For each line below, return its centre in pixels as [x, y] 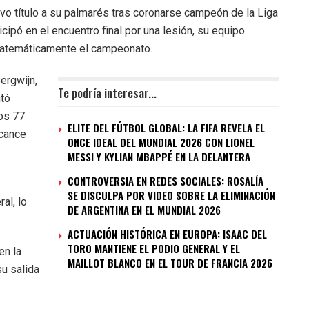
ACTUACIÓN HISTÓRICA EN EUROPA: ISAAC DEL [167, 234]
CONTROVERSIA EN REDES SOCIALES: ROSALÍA [166, 181]
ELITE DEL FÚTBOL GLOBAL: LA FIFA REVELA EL [166, 128]
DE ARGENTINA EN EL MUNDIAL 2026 [144, 210]
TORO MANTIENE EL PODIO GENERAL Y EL [154, 249]
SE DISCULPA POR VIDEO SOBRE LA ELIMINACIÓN [171, 196]
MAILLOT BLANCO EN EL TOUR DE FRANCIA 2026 [170, 263]
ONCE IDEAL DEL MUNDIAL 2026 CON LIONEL [161, 142]
